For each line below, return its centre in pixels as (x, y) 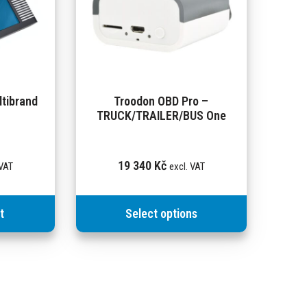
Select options (161, 213)
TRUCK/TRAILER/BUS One (161, 115)
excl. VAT (187, 166)
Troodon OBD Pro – (161, 101)
